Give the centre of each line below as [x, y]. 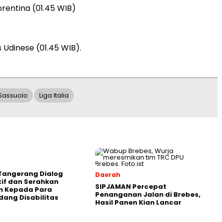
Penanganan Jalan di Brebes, [148, 194]
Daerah [108, 175]
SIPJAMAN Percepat [131, 187]
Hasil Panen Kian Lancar [138, 202]
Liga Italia [54, 95]
